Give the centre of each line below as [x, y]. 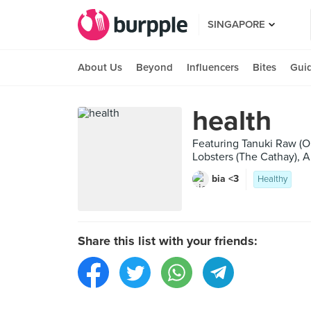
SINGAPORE [236, 24]
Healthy [272, 179]
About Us [100, 67]
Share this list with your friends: [168, 241]
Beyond [154, 67]
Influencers [213, 67]
